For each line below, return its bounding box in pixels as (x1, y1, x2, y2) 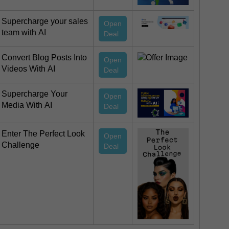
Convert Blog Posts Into (2, 53, 87, 62)
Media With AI (2, 101, 52, 110)
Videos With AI (2, 64, 55, 74)
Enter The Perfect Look (2, 129, 85, 139)
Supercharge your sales (2, 17, 88, 26)
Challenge (2, 141, 39, 150)
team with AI (2, 28, 46, 37)
